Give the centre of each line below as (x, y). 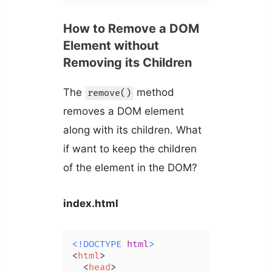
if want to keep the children (130, 149)
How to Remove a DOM (131, 29)
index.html (90, 203)
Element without (111, 46)
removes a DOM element (123, 111)
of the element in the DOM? (130, 168)
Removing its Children (127, 63)
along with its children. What (132, 130)
